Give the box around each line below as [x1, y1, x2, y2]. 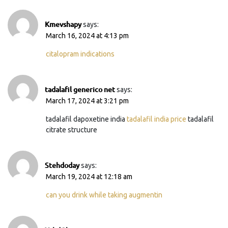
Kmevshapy [45, 19, 81, 29]
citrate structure [46, 125, 97, 134]
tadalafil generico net [45, 84, 115, 94]
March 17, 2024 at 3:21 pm [46, 96, 129, 105]
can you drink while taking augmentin [46, 190, 162, 199]
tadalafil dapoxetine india [46, 115, 127, 123]
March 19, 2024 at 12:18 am [46, 172, 132, 181]
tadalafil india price [127, 115, 186, 123]
